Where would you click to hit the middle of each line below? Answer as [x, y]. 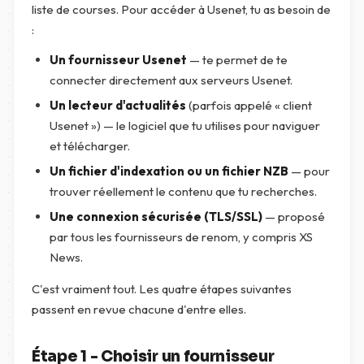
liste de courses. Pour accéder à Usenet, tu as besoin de [181, 9]
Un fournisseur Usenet [118, 60]
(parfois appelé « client [249, 105]
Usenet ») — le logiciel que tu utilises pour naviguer [185, 126]
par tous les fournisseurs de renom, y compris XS [181, 237]
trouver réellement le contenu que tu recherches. [183, 191]
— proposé [294, 217]
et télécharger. [90, 146]
